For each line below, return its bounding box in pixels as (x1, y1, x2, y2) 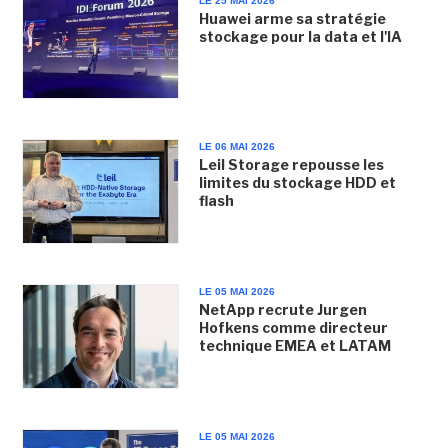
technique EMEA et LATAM (198, 336, 391, 354)
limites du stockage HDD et (198, 173, 396, 191)
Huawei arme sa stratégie (198, 10, 386, 28)
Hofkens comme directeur (198, 318, 388, 336)
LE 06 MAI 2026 (198, 140, 275, 152)
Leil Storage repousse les (198, 155, 384, 173)
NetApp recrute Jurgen (198, 300, 367, 318)
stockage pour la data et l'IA (198, 28, 402, 46)
